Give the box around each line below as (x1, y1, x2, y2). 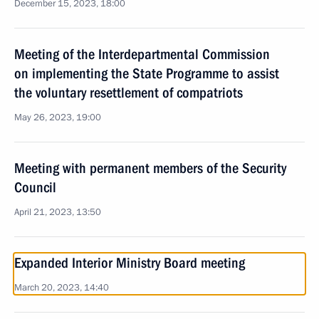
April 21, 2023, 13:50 (14, 206, 101, 219)
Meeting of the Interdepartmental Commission (14, 46, 270, 63)
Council (14, 179, 56, 196)
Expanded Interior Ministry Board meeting (14, 254, 245, 271)
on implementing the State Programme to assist (14, 65, 279, 82)
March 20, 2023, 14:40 (14, 281, 109, 294)
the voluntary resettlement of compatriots (14, 84, 243, 101)
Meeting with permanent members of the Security (14, 159, 286, 177)
